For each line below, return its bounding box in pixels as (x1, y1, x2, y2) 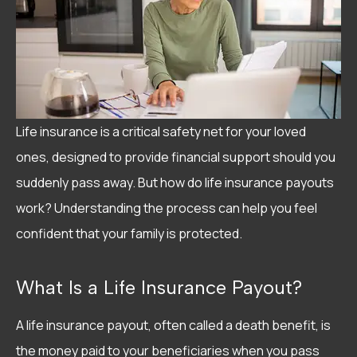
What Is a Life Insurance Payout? (16, 275, 302, 299)
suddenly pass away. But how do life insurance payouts (16, 173, 334, 191)
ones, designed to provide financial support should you (16, 147, 335, 166)
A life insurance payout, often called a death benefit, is (16, 316, 331, 334)
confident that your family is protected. (16, 224, 242, 242)
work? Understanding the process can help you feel (16, 198, 317, 217)
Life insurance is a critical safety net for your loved (16, 122, 306, 140)
